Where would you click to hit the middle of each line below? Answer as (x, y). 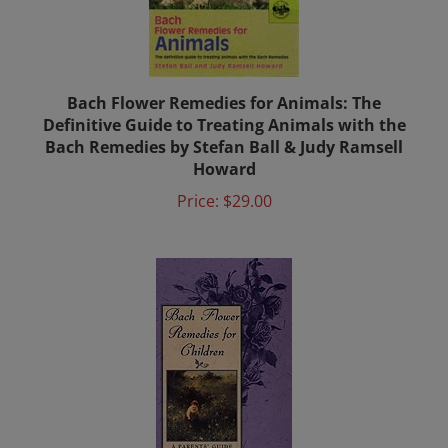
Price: (197, 181)
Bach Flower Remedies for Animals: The (224, 83)
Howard (224, 149)
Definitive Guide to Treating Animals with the (224, 105)
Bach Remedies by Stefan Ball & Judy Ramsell (224, 127)
